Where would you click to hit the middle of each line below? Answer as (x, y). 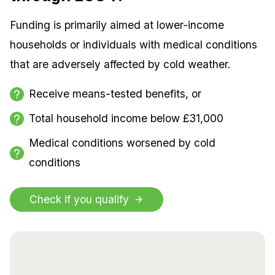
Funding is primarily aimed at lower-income (117, 25)
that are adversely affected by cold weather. (120, 64)
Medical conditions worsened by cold (122, 143)
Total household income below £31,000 (126, 118)
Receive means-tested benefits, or (115, 94)
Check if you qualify (79, 199)
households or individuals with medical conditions (134, 45)
